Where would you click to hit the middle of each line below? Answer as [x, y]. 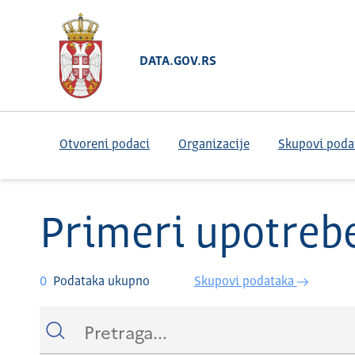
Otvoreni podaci [104, 145]
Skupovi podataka [245, 282]
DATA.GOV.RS [177, 61]
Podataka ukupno [101, 282]
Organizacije [214, 145]
